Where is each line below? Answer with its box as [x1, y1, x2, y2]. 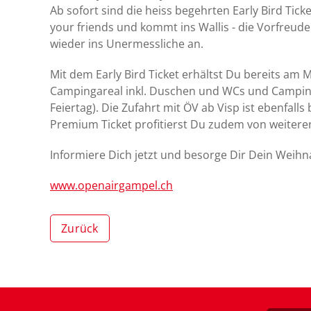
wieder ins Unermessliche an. [50, 36, 203, 51]
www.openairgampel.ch [50, 178, 173, 193]
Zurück [61, 221, 99, 236]
